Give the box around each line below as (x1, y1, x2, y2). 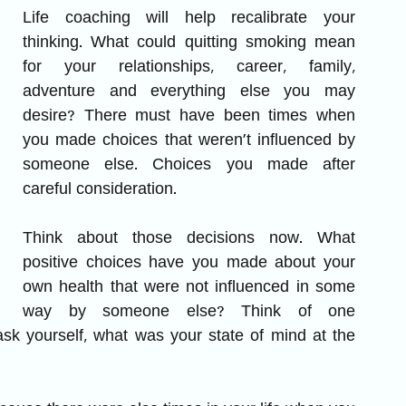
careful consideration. (23, 180, 181, 199)
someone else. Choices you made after (23, 156, 355, 175)
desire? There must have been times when (23, 107, 355, 126)
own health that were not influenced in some (23, 278, 355, 297)
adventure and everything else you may (23, 82, 355, 101)
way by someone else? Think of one (23, 303, 355, 322)
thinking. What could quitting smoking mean (23, 34, 355, 53)
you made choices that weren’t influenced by (23, 131, 355, 150)
